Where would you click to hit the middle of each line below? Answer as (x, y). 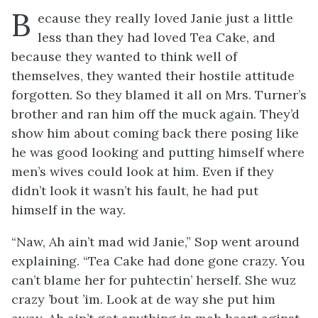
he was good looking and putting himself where (158, 152)
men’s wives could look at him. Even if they (143, 171)
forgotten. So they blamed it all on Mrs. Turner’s (159, 95)
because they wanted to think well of (124, 56)
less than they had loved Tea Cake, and (157, 37)
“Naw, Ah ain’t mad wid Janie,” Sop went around (155, 242)
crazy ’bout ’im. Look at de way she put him (143, 299)
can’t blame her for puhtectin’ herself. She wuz (154, 280)
